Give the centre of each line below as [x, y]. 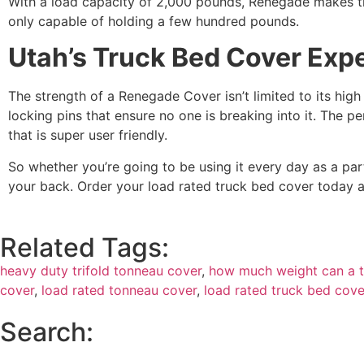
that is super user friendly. [88, 135]
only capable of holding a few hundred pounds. [156, 22]
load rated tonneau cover [119, 290]
